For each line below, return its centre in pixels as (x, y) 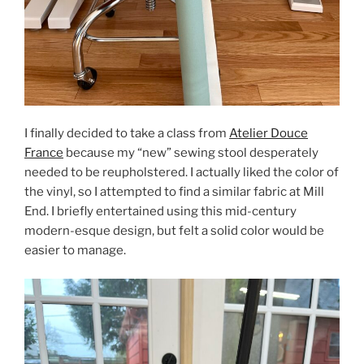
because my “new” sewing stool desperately (191, 153)
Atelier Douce (269, 134)
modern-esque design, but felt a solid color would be (174, 231)
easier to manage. (75, 251)
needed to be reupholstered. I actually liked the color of (182, 173)
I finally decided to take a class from (127, 134)
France (44, 153)
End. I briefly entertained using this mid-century (160, 212)
